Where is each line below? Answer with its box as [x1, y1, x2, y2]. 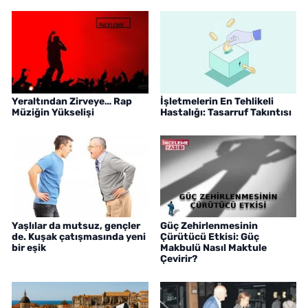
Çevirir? [159, 252, 197, 265]
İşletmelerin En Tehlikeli [159, 95, 274, 107]
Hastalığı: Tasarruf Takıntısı [159, 106, 291, 118]
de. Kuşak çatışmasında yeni [12, 230, 146, 243]
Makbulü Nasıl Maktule [159, 241, 267, 254]
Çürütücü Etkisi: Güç [159, 230, 259, 243]
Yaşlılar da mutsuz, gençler [12, 219, 140, 232]
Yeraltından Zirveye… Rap [12, 95, 132, 107]
